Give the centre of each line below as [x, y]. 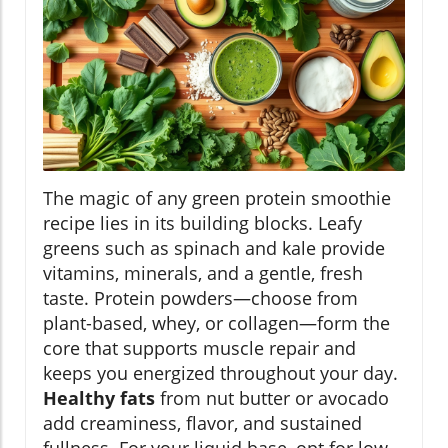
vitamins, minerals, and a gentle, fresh [203, 272]
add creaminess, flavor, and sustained [202, 422]
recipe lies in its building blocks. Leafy [202, 222]
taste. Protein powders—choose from [200, 297]
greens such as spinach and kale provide [214, 247]
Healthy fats [99, 397]
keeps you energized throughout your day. [220, 372]
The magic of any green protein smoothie [217, 197]
